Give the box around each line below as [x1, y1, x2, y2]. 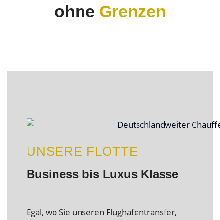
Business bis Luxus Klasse [27, 167, 178, 181]
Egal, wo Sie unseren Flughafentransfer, [27, 206, 179, 218]
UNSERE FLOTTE [27, 144, 138, 159]
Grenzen [99, 2, 166, 21]
